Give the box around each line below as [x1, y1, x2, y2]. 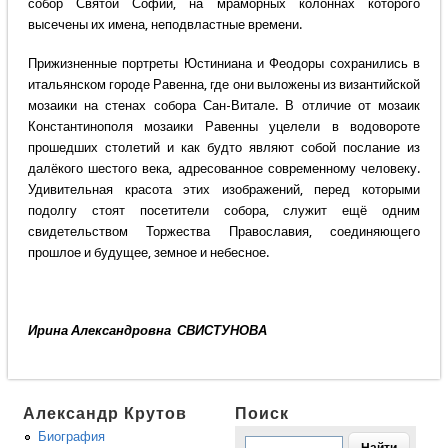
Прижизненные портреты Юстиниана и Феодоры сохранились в [27, 56, 421, 72]
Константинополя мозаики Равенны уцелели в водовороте [27, 119, 421, 135]
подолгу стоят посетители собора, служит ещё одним [27, 203, 421, 219]
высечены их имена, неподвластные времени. [27, 17, 302, 33]
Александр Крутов [23, 404, 188, 424]
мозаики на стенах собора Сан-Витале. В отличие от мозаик [27, 98, 421, 114]
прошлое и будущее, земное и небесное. [27, 245, 269, 261]
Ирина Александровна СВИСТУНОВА [27, 323, 267, 339]
